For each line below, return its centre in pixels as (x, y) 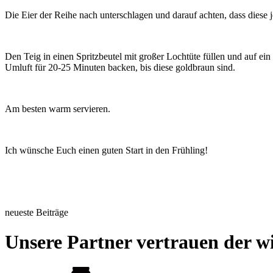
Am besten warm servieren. (58, 108)
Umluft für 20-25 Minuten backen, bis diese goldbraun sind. (120, 67)
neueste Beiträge (37, 212)
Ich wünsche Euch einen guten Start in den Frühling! (106, 150)
